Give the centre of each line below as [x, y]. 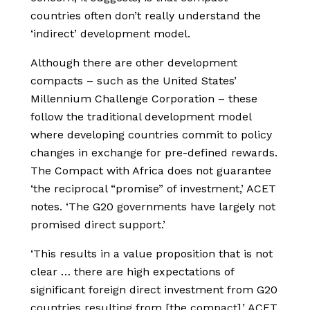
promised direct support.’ [98, 225]
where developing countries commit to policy [151, 135]
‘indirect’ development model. [110, 34]
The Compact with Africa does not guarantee [151, 171]
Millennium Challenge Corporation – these [144, 99]
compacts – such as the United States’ [134, 81]
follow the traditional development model [141, 117]
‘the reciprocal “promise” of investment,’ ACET [153, 189]
